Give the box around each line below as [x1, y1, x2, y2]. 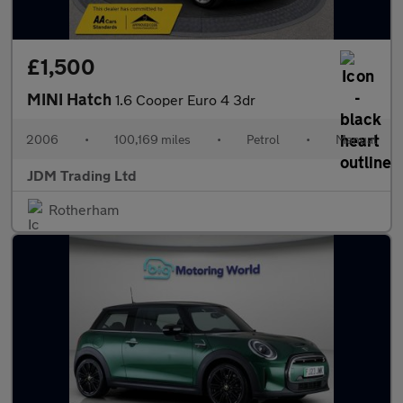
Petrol [246, 131, 280, 147]
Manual [336, 131, 377, 147]
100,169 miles [114, 131, 191, 147]
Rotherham [49, 201, 119, 218]
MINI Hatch [27, 89, 115, 109]
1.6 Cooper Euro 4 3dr [115, 91, 255, 108]
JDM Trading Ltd [27, 166, 137, 184]
